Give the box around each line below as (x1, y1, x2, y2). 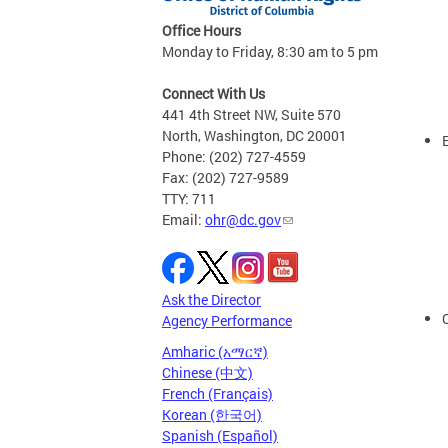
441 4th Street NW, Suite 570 (162, 105, 341, 124)
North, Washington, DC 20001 (162, 126, 347, 145)
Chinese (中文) (162, 363, 253, 382)
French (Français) (162, 384, 273, 403)
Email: (162, 210, 205, 229)
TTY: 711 (162, 189, 216, 208)
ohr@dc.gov (205, 210, 281, 229)
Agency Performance (162, 311, 292, 330)
